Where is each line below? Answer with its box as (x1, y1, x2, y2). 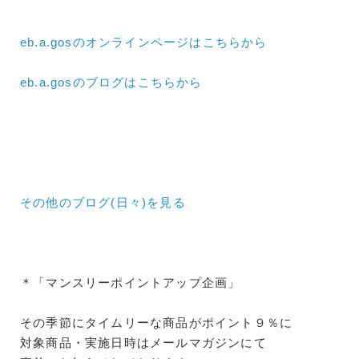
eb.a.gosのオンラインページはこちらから (20, 35, 268, 50)
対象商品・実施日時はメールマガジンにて (20, 336, 267, 350)
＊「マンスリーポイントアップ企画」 (20, 276, 241, 290)
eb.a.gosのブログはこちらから (20, 75, 203, 90)
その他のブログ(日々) (20, 196, 147, 210)
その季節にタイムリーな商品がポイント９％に (20, 316, 293, 330)
